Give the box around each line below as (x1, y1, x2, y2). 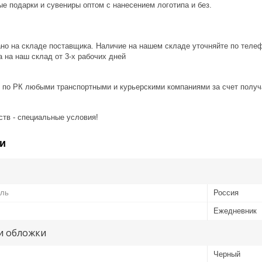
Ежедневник (213, 206, 257, 215)
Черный (213, 249, 240, 258)
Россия (213, 188, 239, 197)
